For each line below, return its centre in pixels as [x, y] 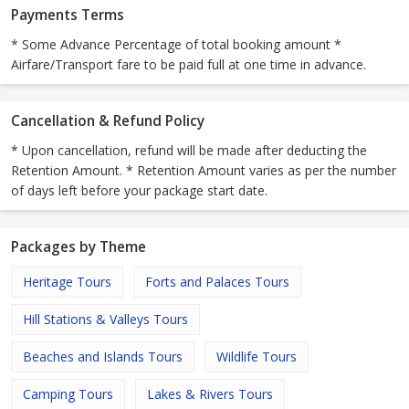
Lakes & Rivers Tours [210, 394]
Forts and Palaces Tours [217, 282]
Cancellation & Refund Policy [108, 121]
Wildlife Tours [257, 357]
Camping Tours [68, 394]
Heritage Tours [67, 282]
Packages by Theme [79, 247]
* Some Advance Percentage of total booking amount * [176, 45]
